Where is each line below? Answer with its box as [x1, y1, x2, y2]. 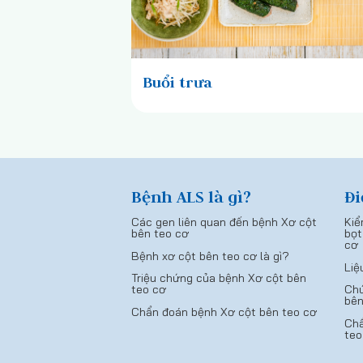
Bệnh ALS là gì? [131, 186, 251, 207]
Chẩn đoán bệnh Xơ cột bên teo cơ [131, 304, 317, 319]
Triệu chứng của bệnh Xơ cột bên [131, 271, 306, 286]
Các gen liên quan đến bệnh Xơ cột [131, 215, 317, 230]
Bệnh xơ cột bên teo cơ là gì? [131, 248, 289, 263]
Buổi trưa [143, 73, 212, 92]
